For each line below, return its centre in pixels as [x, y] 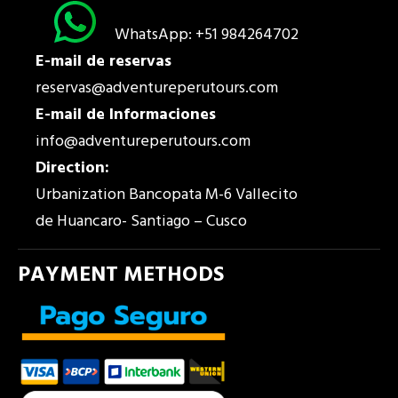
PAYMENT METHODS [121, 275]
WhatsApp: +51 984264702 [207, 35]
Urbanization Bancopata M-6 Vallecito [167, 195]
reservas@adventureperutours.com [157, 88]
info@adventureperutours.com [143, 142]
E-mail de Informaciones [126, 115]
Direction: [72, 168]
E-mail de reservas [103, 62]
